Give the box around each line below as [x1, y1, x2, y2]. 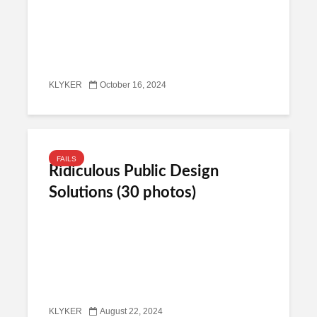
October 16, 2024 [100, 81, 166, 90]
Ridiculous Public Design [49, 163, 219, 179]
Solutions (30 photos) [49, 185, 196, 200]
